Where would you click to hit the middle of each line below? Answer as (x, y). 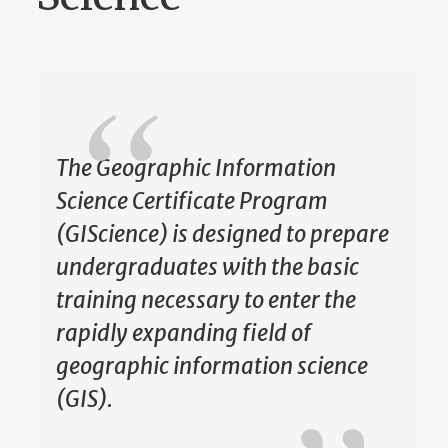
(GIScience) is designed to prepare (222, 234)
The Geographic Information (195, 168)
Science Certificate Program (191, 201)
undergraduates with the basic (207, 267)
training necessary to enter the (205, 300)
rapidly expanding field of (183, 333)
